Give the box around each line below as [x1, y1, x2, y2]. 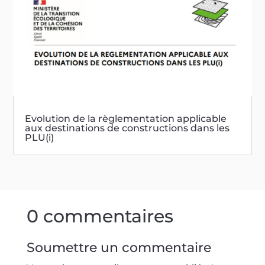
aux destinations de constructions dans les [25, 122, 230, 134]
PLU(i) [25, 131, 54, 143]
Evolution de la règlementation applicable [25, 112, 227, 124]
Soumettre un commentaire [26, 239, 211, 256]
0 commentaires [26, 205, 173, 227]
